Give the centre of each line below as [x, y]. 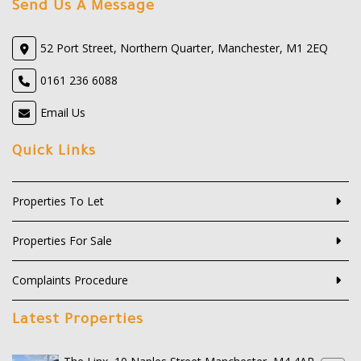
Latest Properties [78, 320]
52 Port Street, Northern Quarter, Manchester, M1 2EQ [184, 48]
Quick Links [54, 153]
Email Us [63, 112]
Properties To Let [58, 201]
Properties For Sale [62, 241]
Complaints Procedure [70, 280]
